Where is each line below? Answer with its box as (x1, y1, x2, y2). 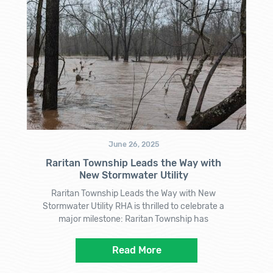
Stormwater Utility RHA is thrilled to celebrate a (43, 200, 224, 211)
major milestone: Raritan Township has (58, 213, 208, 224)
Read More (112, 244, 161, 256)
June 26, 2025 (108, 140, 159, 149)
